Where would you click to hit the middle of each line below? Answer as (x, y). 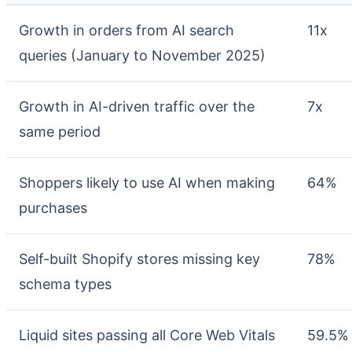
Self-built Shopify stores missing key (140, 259)
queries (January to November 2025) (143, 55)
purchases (53, 208)
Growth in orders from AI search (127, 30)
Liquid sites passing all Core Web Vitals (147, 335)
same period (60, 132)
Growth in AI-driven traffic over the (137, 106)
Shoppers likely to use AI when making (147, 183)
